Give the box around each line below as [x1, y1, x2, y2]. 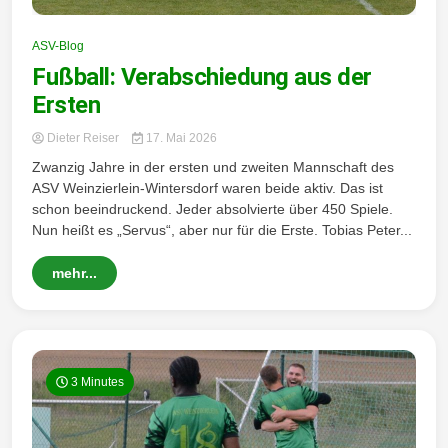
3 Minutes [68, 375, 124, 389]
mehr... [52, 265, 97, 281]
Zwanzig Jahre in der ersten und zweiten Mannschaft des [32, 159, 394, 175]
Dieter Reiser [44, 131, 122, 145]
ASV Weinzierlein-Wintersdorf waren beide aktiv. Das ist [32, 180, 383, 196]
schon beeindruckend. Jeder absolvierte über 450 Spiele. [32, 201, 393, 217]
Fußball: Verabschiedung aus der [32, 63, 372, 91]
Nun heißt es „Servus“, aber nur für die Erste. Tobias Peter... [32, 222, 412, 238]
